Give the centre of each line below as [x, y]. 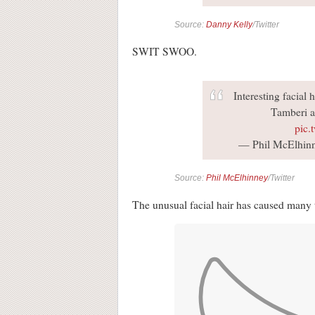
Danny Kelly [229, 24]
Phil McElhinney [237, 178]
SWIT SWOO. [165, 51]
